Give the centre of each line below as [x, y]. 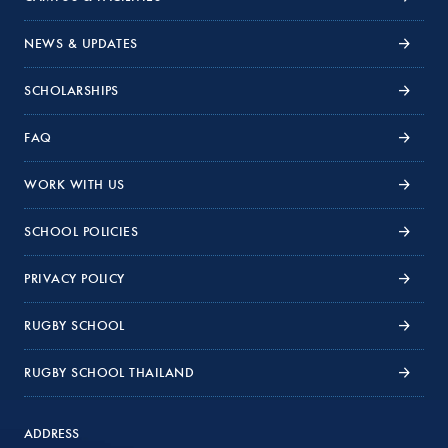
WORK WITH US [74, 184]
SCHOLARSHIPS [71, 90]
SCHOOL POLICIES [81, 231]
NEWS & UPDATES [81, 43]
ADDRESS [51, 433]
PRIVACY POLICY [74, 278]
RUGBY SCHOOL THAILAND [109, 372]
